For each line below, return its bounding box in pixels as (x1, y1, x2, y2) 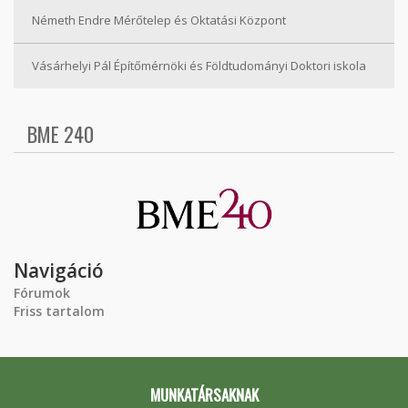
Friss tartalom (14, 302, 105, 320)
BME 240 (27, 119, 94, 148)
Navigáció (14, 258, 104, 283)
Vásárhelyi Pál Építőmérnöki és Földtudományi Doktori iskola (32, 57, 366, 74)
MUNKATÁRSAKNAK (149, 383, 259, 406)
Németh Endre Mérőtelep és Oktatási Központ (32, 12, 286, 28)
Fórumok (14, 284, 70, 301)
